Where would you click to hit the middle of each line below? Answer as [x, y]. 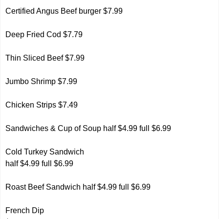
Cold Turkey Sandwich [45, 152]
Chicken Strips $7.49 [42, 105]
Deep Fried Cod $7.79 [44, 34]
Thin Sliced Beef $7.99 [45, 58]
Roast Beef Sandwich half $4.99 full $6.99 [78, 187]
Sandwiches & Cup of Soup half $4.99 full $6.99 [88, 128]
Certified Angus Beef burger [54, 11]
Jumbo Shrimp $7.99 [42, 81]
